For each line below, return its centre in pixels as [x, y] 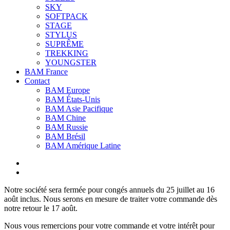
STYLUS [61, 34]
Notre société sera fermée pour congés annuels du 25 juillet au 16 [109, 189]
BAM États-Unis [73, 99]
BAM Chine [65, 118]
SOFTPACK [66, 16]
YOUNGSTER [71, 62]
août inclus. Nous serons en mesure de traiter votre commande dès [111, 199]
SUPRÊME [64, 44]
